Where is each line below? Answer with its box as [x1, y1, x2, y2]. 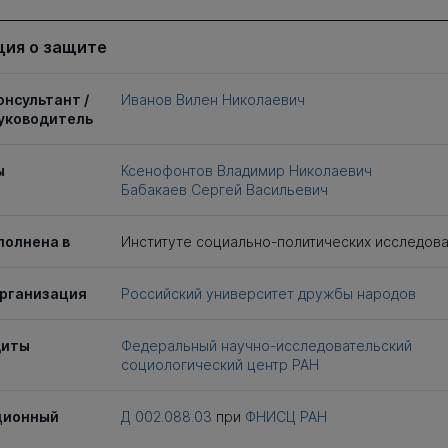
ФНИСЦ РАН [244, 408, 327, 425]
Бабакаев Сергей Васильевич [120, 181, 328, 198]
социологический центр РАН [120, 356, 319, 373]
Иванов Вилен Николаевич [120, 91, 305, 108]
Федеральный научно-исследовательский [120, 337, 412, 354]
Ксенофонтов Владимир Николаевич [120, 162, 372, 179]
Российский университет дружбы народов [120, 285, 416, 302]
